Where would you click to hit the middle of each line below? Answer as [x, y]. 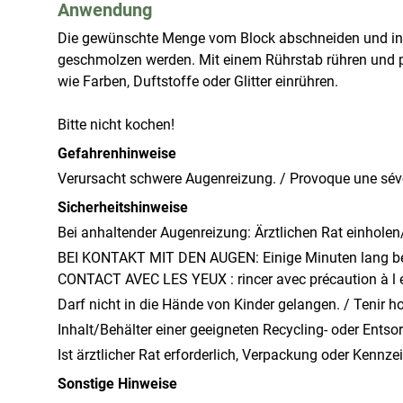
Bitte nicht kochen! [116, 125]
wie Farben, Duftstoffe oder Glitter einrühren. [198, 81]
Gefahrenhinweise [117, 153]
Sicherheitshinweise [123, 207]
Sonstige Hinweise [117, 384]
